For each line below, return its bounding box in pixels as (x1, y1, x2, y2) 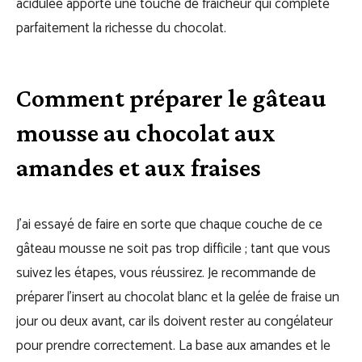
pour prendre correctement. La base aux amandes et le (16, 335, 330, 357)
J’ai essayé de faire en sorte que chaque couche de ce (16, 213, 322, 236)
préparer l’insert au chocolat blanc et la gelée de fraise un (16, 286, 339, 309)
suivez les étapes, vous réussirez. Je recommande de (16, 262, 316, 284)
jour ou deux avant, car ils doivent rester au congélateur (16, 310, 333, 333)
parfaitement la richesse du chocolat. (16, 17, 226, 40)
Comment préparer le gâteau (16, 83, 326, 112)
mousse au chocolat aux (16, 118, 276, 147)
